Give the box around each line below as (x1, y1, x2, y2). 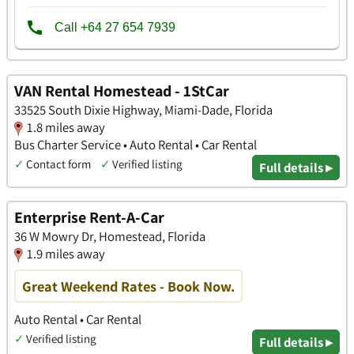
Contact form (26, 156, 91, 171)
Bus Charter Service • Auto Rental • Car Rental (14, 135, 257, 153)
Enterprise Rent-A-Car (14, 207, 164, 228)
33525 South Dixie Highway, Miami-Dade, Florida (14, 100, 273, 119)
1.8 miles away (27, 118, 105, 136)
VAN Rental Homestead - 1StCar (14, 80, 229, 101)
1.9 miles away (27, 245, 105, 263)
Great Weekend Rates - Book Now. (22, 277, 235, 296)
